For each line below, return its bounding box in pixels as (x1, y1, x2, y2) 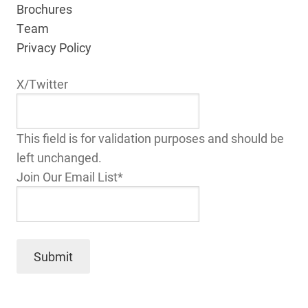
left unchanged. (16, 149, 102, 166)
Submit (33, 247, 73, 265)
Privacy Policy (16, 38, 91, 56)
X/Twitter (16, 75, 68, 92)
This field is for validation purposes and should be (16, 130, 284, 147)
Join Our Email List (16, 168, 118, 186)
